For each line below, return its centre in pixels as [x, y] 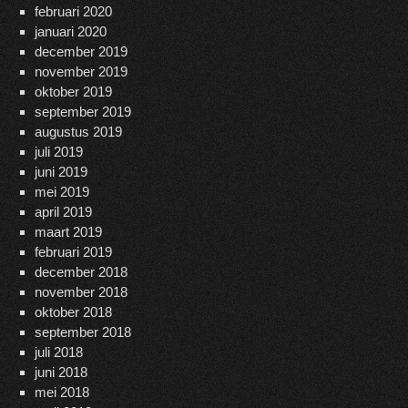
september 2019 [82, 112]
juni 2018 [61, 372]
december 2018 [81, 272]
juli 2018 [58, 352]
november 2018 [81, 292]
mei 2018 [61, 393]
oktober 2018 [73, 312]
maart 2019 [68, 232]
